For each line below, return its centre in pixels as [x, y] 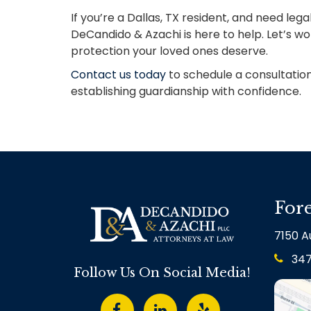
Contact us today [120, 75]
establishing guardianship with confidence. [186, 91]
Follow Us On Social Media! [162, 273]
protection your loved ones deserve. [169, 51]
